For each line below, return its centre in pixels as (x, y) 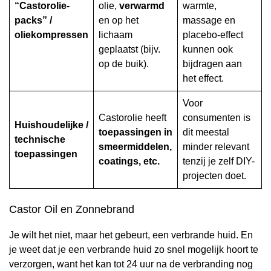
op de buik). (124, 64)
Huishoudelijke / (51, 125)
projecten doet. (214, 176)
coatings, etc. (129, 162)
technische (40, 140)
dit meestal (206, 132)
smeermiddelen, (135, 147)
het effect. (203, 79)
